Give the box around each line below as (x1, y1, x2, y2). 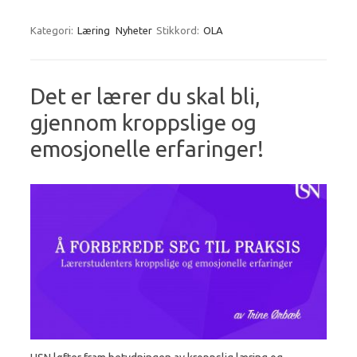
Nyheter (116, 24, 152, 36)
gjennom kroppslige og (30, 109, 257, 135)
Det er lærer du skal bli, (30, 83, 261, 108)
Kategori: (30, 24, 76, 36)
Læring (77, 24, 110, 36)
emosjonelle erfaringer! (30, 135, 264, 161)
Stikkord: (156, 24, 202, 36)
